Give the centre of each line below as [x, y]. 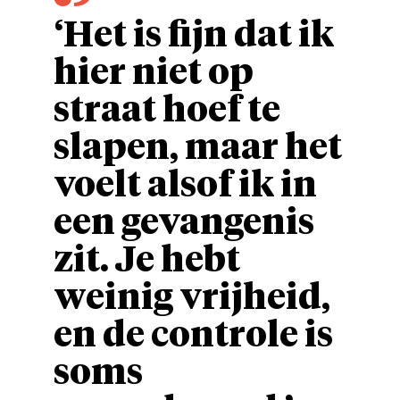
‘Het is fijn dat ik [194, 37]
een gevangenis [184, 224]
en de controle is [193, 337]
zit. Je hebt [147, 262]
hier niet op [154, 74]
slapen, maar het [198, 149]
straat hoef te [167, 112]
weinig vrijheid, [192, 299]
